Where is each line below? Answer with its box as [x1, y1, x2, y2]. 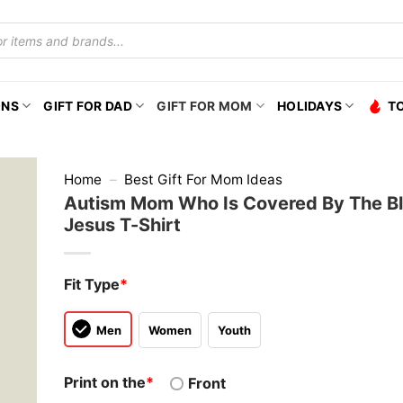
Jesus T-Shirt [64, 214, 181, 236]
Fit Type [64, 275, 120, 293]
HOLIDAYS [277, 98, 343, 113]
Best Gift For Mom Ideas [124, 171, 283, 188]
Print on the [64, 373, 146, 392]
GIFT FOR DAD [43, 98, 132, 113]
